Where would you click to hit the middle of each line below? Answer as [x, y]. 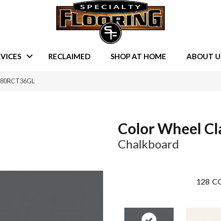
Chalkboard [148, 144]
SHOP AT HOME [138, 56]
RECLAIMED [69, 56]
